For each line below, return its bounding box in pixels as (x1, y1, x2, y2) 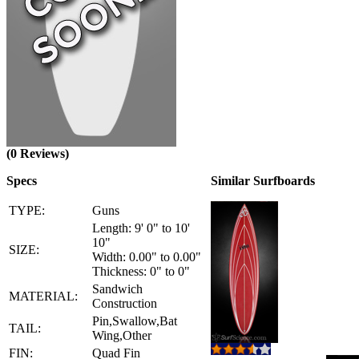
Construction (92, 296, 157, 310)
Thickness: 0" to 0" (92, 264, 190, 278)
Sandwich (92, 282, 143, 296)
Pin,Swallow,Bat (92, 314, 177, 328)
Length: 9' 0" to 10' (92, 221, 190, 235)
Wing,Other (92, 329, 151, 342)
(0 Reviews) (6, 147, 69, 160)
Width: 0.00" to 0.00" (92, 250, 201, 264)
